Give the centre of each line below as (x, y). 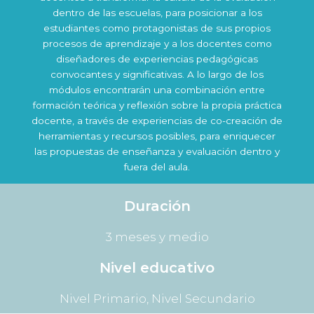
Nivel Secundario (203, 299)
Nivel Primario (103, 299)
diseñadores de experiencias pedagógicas (157, 59)
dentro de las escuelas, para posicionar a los (157, 12)
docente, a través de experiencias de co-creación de (157, 120)
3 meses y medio (157, 237)
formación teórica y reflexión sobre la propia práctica (157, 105)
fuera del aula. (157, 166)
